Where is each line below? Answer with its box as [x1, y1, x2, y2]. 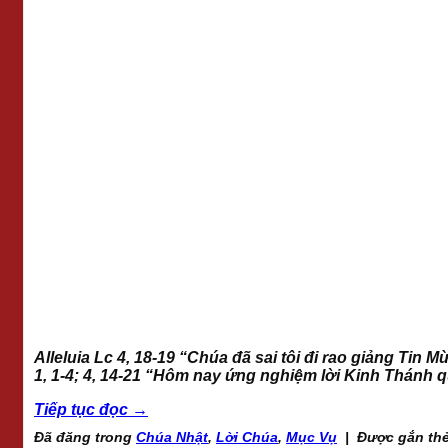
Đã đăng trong [34, 428, 136, 445]
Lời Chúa [216, 428, 278, 445]
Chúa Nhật [136, 428, 208, 445]
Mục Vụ [286, 428, 337, 445]
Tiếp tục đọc [34, 400, 132, 418]
